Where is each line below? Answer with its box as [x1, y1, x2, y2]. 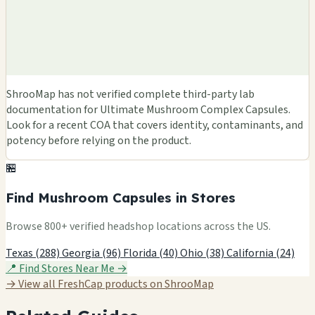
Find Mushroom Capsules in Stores [6, 188, 236, 206]
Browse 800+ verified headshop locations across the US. [6, 219, 271, 235]
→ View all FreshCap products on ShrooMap [6, 276, 214, 292]
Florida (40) [123, 245, 180, 262]
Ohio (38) [180, 245, 226, 262]
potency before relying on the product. [6, 132, 191, 148]
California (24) [226, 245, 295, 262]
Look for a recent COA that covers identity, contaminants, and [6, 117, 303, 133]
